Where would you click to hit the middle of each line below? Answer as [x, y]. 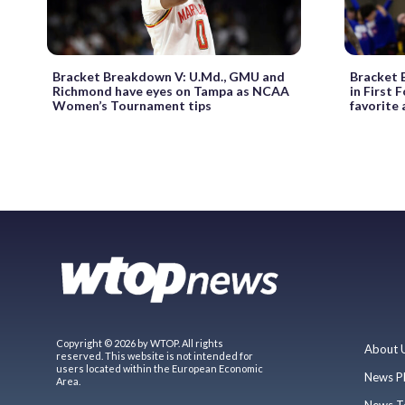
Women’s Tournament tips [132, 105]
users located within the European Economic [160, 368]
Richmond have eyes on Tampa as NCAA [171, 90]
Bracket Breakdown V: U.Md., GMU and [169, 76]
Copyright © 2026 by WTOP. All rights [140, 343]
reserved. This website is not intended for [155, 355]
